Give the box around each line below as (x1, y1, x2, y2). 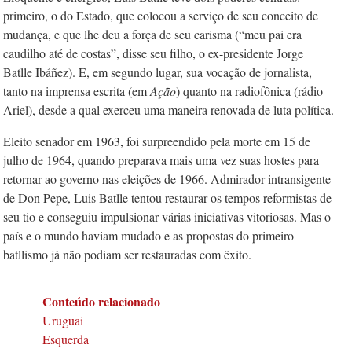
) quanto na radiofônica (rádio (176, 82, 323, 99)
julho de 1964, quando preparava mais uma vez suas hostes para (3, 152, 319, 168)
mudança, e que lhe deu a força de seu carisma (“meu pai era (3, 26, 302, 42)
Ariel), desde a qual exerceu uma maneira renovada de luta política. (3, 101, 334, 118)
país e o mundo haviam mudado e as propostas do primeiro (3, 227, 294, 244)
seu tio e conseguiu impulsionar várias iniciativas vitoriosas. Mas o (3, 208, 331, 225)
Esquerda (42, 331, 89, 347)
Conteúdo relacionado (42, 292, 160, 310)
